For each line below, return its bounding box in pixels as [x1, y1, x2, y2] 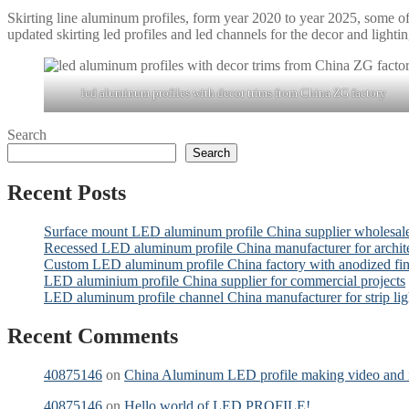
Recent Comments [7, 323, 178, 348]
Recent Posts [7, 180, 126, 204]
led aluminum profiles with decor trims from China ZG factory [81, 85, 386, 100]
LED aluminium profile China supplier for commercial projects [44, 272, 405, 288]
